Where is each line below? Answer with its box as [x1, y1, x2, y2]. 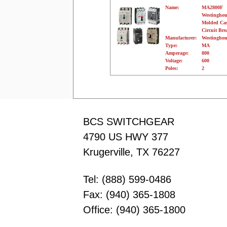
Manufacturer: [165, 35, 197, 41]
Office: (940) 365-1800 [83, 204, 186, 216]
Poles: [165, 65, 178, 71]
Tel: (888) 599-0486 [83, 174, 172, 185]
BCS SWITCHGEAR [83, 116, 175, 128]
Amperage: [165, 50, 188, 56]
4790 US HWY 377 [83, 131, 169, 143]
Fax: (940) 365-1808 [83, 189, 176, 201]
